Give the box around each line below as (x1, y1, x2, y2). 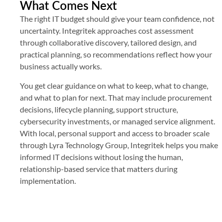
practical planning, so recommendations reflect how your (20, 50, 212, 59)
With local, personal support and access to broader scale (20, 128, 210, 138)
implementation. (20, 175, 76, 185)
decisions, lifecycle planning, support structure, (20, 104, 178, 114)
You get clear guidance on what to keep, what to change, (20, 80, 208, 90)
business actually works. (20, 61, 102, 71)
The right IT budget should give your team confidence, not (20, 14, 215, 24)
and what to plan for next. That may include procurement (20, 92, 212, 102)
